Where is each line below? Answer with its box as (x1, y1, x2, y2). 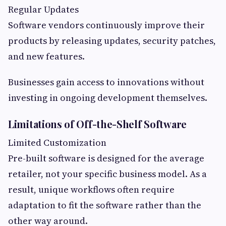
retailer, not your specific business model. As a (8, 167, 207, 181)
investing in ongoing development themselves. (8, 91, 207, 104)
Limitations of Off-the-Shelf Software (8, 117, 187, 131)
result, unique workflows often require (8, 183, 175, 196)
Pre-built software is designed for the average (8, 152, 204, 165)
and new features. (8, 50, 85, 63)
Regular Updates (8, 3, 79, 16)
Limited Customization (8, 136, 106, 149)
